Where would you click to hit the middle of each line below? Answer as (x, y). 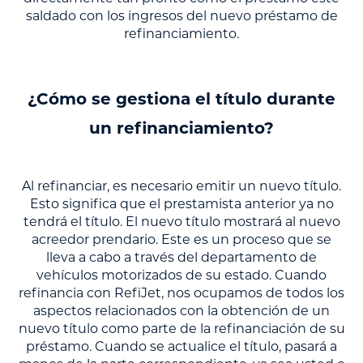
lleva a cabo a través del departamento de (181, 258)
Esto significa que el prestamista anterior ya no (181, 205)
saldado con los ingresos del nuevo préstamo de (181, 17)
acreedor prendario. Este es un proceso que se (181, 240)
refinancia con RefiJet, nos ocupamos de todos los (181, 294)
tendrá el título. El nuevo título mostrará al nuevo (181, 222)
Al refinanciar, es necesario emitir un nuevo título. (181, 187)
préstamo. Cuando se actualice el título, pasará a (181, 347)
